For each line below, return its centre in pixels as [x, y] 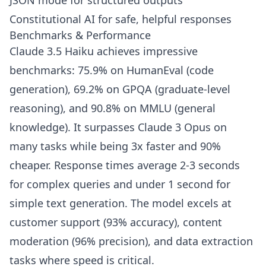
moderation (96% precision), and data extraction [131, 241]
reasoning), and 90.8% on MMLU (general [113, 108]
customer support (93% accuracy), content [116, 222]
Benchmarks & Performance [80, 35]
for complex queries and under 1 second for [120, 184]
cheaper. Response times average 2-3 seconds [125, 165]
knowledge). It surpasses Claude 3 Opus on [118, 127]
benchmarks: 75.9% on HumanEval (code [112, 70]
